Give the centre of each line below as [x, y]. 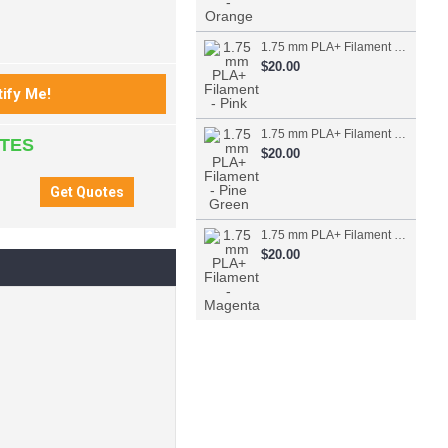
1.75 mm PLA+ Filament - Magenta [400, 235]
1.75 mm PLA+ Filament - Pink [400, 47]
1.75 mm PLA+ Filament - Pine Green [400, 134]
